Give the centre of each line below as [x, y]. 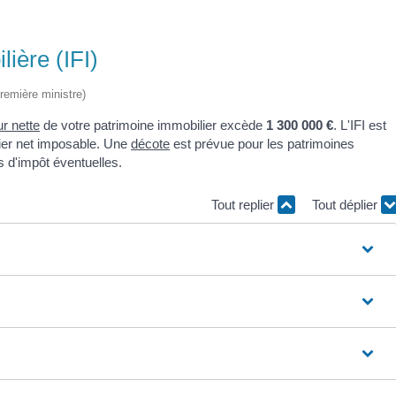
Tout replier [244, 204]
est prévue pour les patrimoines [262, 144]
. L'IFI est [360, 126]
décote [150, 144]
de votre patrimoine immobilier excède [153, 126]
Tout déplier [346, 204]
